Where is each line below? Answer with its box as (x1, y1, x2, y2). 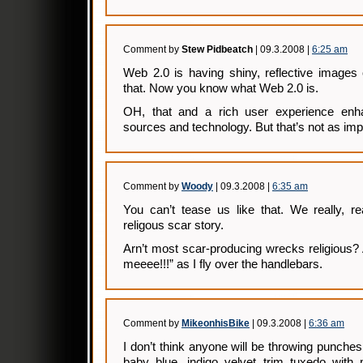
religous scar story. (123, 219, 224, 232)
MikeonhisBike (181, 318, 250, 329)
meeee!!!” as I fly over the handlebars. (123, 258, 322, 271)
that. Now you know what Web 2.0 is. (123, 82, 318, 95)
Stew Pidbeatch (181, 44, 253, 55)
